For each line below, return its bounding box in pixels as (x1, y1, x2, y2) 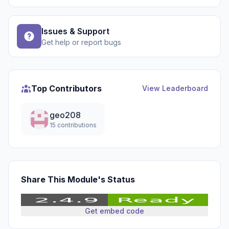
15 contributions (50, 121, 97, 129)
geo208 (50, 110, 81, 120)
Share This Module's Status (21, 174, 135, 185)
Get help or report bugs (41, 38, 121, 47)
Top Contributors (31, 83, 102, 94)
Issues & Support (41, 26, 109, 36)
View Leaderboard (142, 84, 208, 93)
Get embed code (85, 207, 144, 215)
